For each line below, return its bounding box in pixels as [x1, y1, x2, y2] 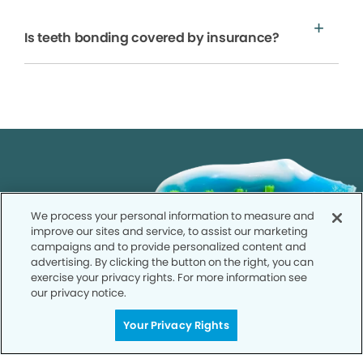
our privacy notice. [31, 285, 127, 301]
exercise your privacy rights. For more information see [31, 270, 308, 285]
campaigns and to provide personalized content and [31, 239, 307, 254]
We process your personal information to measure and [31, 208, 315, 224]
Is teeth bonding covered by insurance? [24, 28, 280, 47]
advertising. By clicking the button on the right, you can [31, 254, 314, 270]
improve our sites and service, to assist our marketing [31, 224, 309, 239]
